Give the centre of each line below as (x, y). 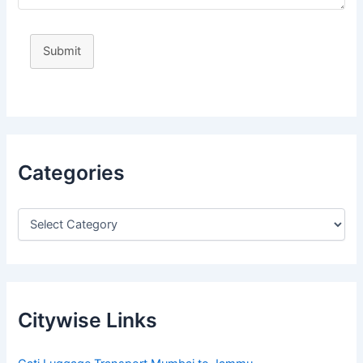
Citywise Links (88, 320)
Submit (62, 51)
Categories (72, 173)
